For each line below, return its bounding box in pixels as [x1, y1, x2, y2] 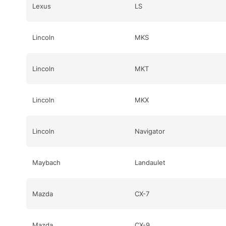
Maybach [32, 158, 61, 166]
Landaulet [134, 158, 165, 166]
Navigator [134, 127, 165, 135]
